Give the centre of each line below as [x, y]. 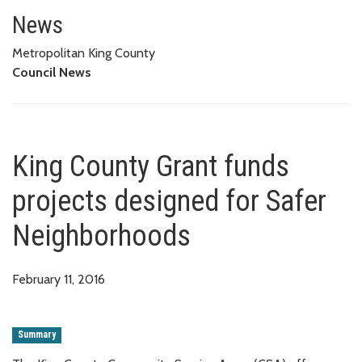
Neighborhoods [101, 236]
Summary [37, 335]
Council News [52, 72]
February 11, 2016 [59, 279]
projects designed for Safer [169, 201]
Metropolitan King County [84, 53]
